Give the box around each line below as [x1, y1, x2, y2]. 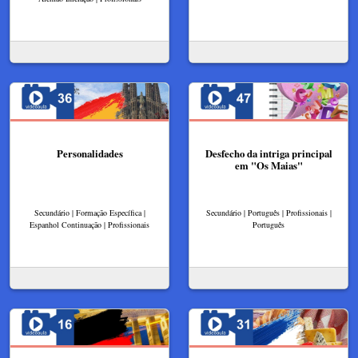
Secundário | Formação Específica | [34, 206, 145, 218]
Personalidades [56, 145, 123, 161]
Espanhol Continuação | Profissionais [30, 218, 149, 230]
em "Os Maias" [234, 157, 303, 173]
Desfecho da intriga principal [205, 145, 332, 161]
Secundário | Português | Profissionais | [205, 206, 332, 218]
